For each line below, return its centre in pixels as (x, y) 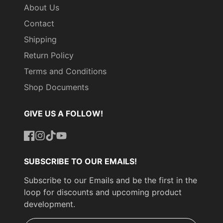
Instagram (53, 147)
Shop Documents (56, 87)
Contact (39, 23)
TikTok (57, 147)
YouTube (72, 147)
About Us (42, 7)
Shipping (40, 39)
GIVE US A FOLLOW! (63, 113)
